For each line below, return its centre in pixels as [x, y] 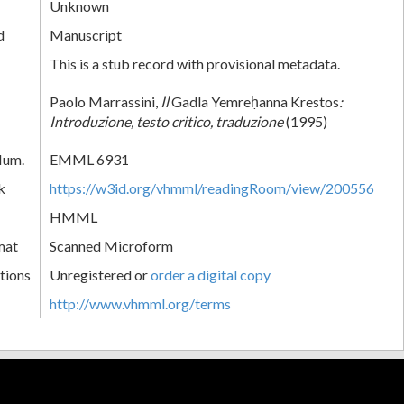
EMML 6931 [89, 159]
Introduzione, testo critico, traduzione [166, 121]
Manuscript [86, 34]
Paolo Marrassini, [105, 101]
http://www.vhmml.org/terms [140, 303]
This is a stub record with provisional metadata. [195, 63]
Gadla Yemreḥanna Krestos [254, 101]
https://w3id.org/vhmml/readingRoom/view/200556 [212, 188]
